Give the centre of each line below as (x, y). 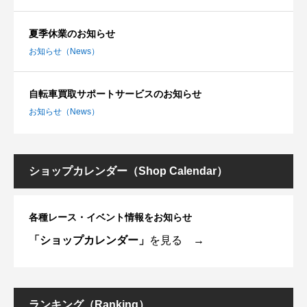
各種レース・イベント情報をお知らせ (110, 217)
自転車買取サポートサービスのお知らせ (115, 94)
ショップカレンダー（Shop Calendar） (128, 171)
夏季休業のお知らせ (72, 33)
